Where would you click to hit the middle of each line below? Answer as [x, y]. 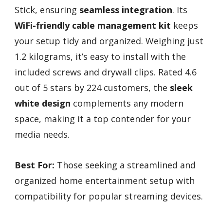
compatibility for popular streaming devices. [109, 196]
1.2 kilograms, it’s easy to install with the [100, 57]
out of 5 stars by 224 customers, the [92, 88]
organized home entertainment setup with [105, 180]
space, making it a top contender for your [103, 119]
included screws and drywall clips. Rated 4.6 [106, 72]
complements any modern [127, 103]
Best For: [35, 165]
